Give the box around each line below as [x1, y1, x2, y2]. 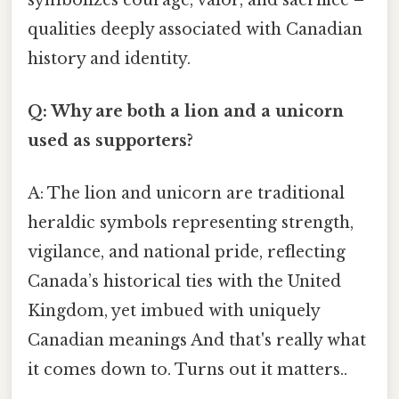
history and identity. [28, 48, 191, 69]
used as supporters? [28, 131, 193, 151]
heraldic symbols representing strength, [28, 213, 354, 233]
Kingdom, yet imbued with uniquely [28, 301, 320, 322]
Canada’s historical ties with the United [28, 272, 341, 292]
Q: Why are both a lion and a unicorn [28, 102, 344, 122]
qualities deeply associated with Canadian [28, 19, 362, 39]
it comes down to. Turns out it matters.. [28, 360, 347, 380]
